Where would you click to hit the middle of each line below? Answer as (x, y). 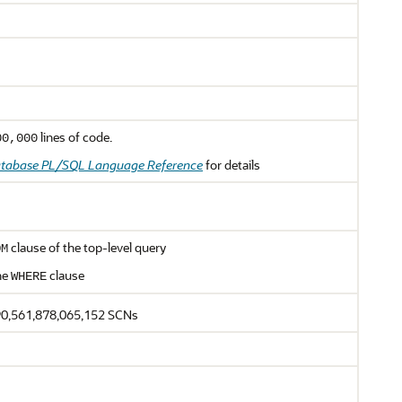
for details (232, 165)
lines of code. (75, 137)
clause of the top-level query (87, 247)
